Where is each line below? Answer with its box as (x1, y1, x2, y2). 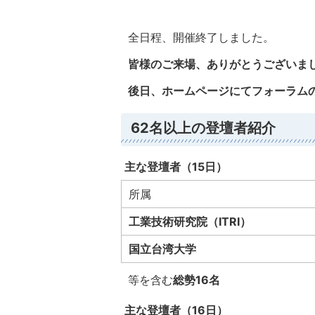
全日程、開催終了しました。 (128, 30, 274, 44)
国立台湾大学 (129, 242, 196, 256)
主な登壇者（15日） (124, 160, 227, 174)
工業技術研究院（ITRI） (129, 214, 251, 229)
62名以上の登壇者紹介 (131, 120, 276, 136)
